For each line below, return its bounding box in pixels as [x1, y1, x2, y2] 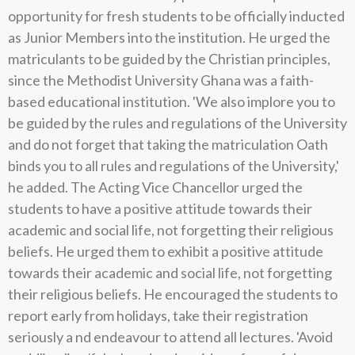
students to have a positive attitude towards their [8, 200, 312, 217]
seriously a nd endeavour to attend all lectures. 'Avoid [8, 328, 333, 345]
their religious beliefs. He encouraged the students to [8, 285, 338, 303]
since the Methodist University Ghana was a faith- [8, 71, 314, 89]
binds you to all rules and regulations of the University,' [8, 157, 339, 174]
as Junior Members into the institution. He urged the [8, 29, 330, 46]
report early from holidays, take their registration [8, 307, 308, 324]
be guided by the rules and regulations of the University [8, 114, 347, 132]
